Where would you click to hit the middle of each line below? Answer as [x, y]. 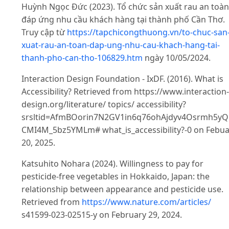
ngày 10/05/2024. [177, 58]
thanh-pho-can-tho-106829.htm [82, 58]
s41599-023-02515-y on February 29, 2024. [102, 215]
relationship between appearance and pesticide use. [122, 189]
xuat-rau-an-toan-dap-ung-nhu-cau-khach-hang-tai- [121, 45]
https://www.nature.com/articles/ [146, 202]
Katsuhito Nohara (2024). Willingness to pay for [112, 164]
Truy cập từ [44, 32]
